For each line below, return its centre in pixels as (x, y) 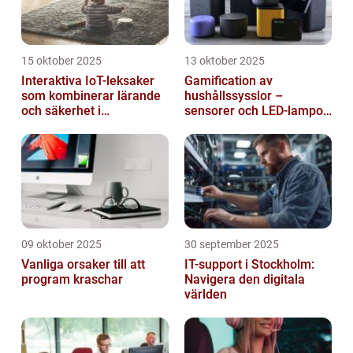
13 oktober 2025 (225, 60)
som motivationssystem (252, 125)
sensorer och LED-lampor (256, 110)
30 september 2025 (232, 244)
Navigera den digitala (245, 279)
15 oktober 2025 (61, 60)
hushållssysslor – (234, 95)
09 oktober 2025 (61, 244)
